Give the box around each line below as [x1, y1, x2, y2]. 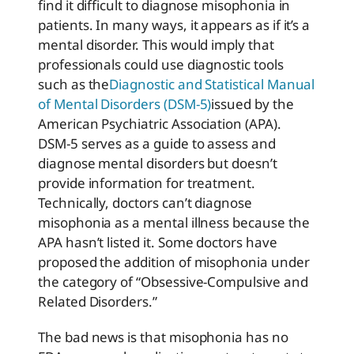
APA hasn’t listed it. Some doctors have [38, 233, 277, 252]
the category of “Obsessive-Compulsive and [38, 273, 308, 292]
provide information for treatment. [38, 174, 255, 193]
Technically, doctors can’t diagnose [38, 194, 252, 213]
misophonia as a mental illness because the [38, 213, 310, 232]
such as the [38, 75, 110, 94]
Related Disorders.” [38, 292, 157, 311]
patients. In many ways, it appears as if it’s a [38, 16, 311, 35]
